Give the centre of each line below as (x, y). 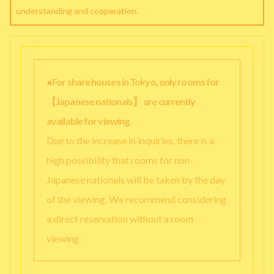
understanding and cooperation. (77, 11)
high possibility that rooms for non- (120, 160)
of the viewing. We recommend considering (136, 199)
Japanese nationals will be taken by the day (136, 180)
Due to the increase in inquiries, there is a (130, 140)
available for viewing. (89, 121)
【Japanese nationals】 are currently (121, 101)
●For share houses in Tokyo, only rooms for (133, 82)
